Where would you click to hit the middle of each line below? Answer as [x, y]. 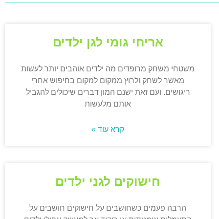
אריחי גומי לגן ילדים [108, 42]
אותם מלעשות [108, 104]
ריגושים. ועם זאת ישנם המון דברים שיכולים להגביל [108, 92]
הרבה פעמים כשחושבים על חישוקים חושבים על [108, 208]
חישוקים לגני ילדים [108, 182]
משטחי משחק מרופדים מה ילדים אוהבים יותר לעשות [108, 69]
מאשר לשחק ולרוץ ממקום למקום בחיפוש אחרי [108, 81]
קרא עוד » [108, 130]
